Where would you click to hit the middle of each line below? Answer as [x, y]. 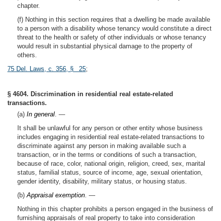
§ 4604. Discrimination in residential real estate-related [90, 94]
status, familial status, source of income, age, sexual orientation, [110, 172]
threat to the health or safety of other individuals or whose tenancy [112, 37]
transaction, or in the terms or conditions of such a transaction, [107, 155]
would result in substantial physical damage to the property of [105, 46]
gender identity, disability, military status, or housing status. [102, 181]
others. [27, 55]
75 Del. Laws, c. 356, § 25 [47, 69]
